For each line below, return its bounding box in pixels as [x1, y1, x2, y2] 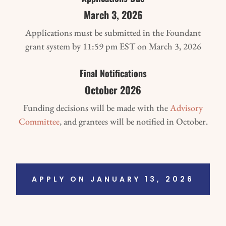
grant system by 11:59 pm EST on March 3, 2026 [25, 40, 201, 52]
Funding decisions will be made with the [23, 101, 170, 114]
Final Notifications [79, 66, 147, 80]
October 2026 [85, 82, 141, 97]
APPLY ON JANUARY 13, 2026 [32, 174, 194, 185]
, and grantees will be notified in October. [59, 115, 208, 127]
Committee [18, 115, 60, 127]
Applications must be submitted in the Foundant [25, 26, 201, 38]
